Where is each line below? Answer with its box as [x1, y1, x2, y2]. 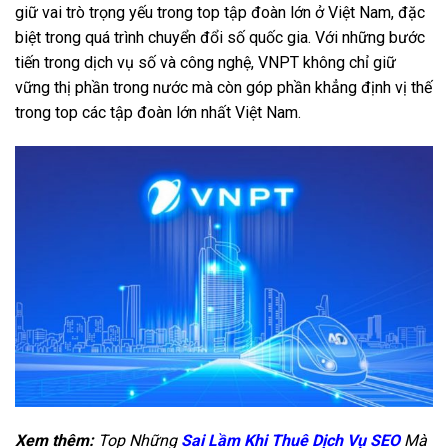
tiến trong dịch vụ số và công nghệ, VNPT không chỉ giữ [15, 53, 396, 73]
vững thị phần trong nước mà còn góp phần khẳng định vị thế [15, 78, 432, 98]
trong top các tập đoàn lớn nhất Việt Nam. [15, 103, 301, 123]
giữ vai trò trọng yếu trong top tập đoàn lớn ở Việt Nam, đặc [15, 3, 425, 23]
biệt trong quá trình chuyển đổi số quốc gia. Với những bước [15, 28, 425, 48]
